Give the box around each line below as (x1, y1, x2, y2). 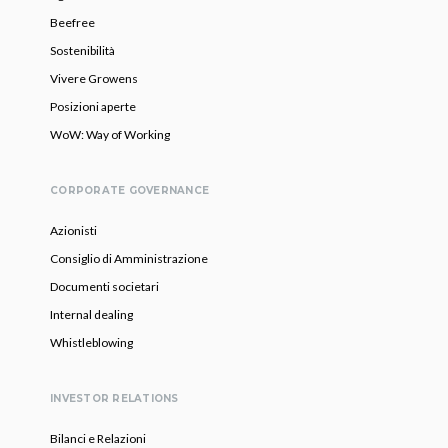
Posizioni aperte (50, 99, 136, 115)
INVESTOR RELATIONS (50, 392, 179, 406)
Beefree (50, 15, 95, 31)
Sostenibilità (50, 43, 115, 59)
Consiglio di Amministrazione (50, 251, 208, 267)
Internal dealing (50, 307, 133, 323)
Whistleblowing (50, 335, 133, 351)
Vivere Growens (50, 71, 138, 87)
